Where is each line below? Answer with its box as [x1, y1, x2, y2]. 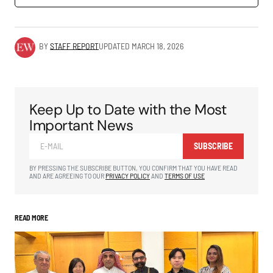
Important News [29, 116, 133, 135]
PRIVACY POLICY [105, 171, 150, 180]
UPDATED [99, 41, 130, 52]
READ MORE [15, 213, 48, 222]
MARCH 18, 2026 [132, 41, 183, 52]
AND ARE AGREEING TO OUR [29, 171, 105, 180]
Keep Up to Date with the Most [29, 100, 227, 119]
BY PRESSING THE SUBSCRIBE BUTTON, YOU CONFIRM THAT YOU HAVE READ [29, 163, 238, 172]
